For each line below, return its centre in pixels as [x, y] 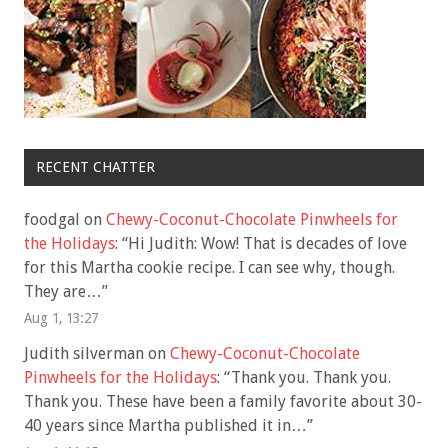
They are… [63, 291]
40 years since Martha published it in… [165, 425]
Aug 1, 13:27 [61, 317]
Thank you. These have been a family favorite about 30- [223, 401]
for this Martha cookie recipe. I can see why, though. [209, 267]
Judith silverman [84, 353]
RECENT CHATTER [95, 167]
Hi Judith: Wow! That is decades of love [267, 243]
